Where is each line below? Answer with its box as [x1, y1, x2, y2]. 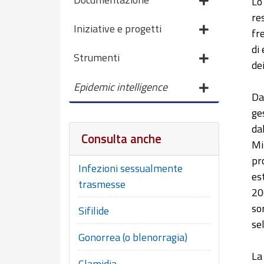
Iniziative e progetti [74, 20, 161, 37]
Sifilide [78, 202, 109, 219]
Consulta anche [81, 128, 161, 148]
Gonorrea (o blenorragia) [78, 229, 187, 245]
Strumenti [74, 49, 120, 66]
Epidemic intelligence [74, 78, 167, 95]
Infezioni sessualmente [78, 160, 183, 176]
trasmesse [78, 176, 126, 192]
